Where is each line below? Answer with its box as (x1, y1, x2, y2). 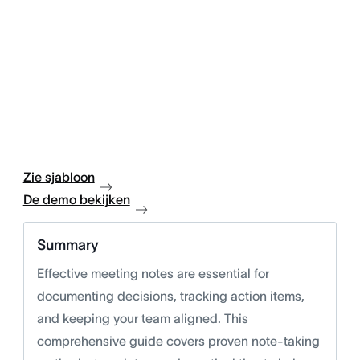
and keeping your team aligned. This (36, 311, 248, 326)
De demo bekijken (22, 192, 130, 207)
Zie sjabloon (22, 170, 95, 185)
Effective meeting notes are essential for (36, 266, 269, 281)
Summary (36, 237, 99, 254)
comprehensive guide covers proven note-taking (36, 333, 320, 349)
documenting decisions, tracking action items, (36, 288, 305, 304)
